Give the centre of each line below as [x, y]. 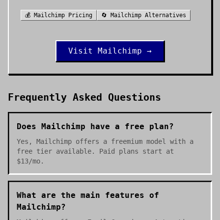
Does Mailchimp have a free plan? [95, 126]
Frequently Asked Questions [84, 97]
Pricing [79, 15]
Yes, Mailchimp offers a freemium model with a [105, 141]
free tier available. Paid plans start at [95, 151]
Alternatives [164, 15]
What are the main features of [88, 195]
